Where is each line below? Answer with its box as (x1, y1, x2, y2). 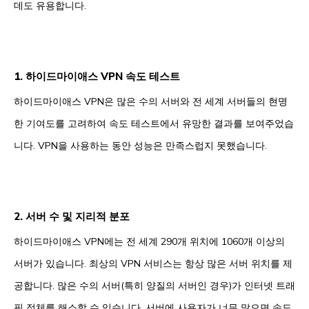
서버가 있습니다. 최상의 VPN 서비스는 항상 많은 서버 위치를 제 (14, 257, 292, 270)
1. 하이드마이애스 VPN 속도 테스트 (14, 69, 180, 83)
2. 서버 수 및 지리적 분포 (14, 209, 130, 223)
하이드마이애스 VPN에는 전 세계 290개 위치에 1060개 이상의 (14, 235, 285, 248)
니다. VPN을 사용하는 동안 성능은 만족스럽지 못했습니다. (14, 139, 267, 152)
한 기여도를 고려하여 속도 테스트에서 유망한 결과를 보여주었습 (14, 117, 294, 130)
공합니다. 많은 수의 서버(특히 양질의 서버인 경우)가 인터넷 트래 (14, 279, 295, 292)
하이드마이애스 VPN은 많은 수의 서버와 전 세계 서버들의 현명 (14, 94, 288, 108)
